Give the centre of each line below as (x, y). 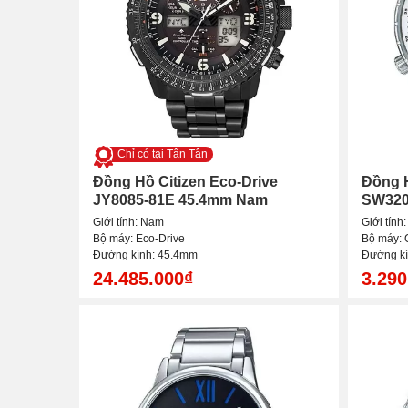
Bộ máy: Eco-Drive (139, 239)
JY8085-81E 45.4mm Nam (180, 200)
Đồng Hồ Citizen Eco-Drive (185, 182)
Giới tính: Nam (128, 223)
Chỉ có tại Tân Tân (163, 154)
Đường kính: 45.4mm (145, 255)
